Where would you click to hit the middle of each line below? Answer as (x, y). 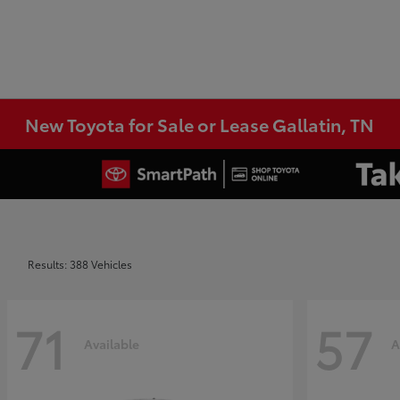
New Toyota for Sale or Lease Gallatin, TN (200, 124)
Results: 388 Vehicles (80, 264)
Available (112, 343)
